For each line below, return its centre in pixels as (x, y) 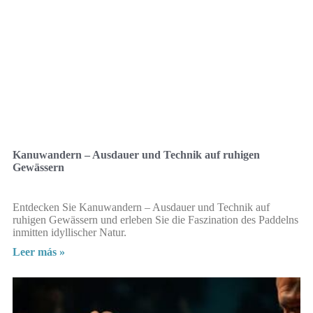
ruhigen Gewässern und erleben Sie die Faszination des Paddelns (155, 220)
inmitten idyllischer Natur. (70, 233)
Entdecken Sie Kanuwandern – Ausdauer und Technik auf (141, 208)
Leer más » (39, 252)
